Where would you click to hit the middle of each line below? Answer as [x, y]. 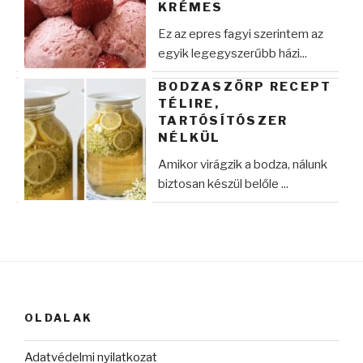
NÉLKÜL [190, 137]
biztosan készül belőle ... [223, 184]
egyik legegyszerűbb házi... [233, 53]
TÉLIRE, [189, 103]
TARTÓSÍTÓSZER [223, 120]
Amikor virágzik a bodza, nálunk [243, 164]
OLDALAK [59, 317]
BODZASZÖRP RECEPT [245, 86]
